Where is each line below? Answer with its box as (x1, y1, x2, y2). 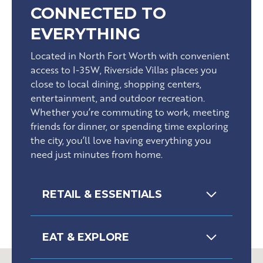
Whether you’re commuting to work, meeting (31, 105, 230, 119)
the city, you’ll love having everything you (31, 133, 211, 147)
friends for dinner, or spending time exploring (31, 119, 228, 133)
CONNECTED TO (31, 4, 166, 23)
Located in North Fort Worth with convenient (31, 49, 230, 63)
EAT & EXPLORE (42, 231, 129, 244)
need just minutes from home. (31, 147, 163, 161)
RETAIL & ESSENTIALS (42, 188, 162, 201)
